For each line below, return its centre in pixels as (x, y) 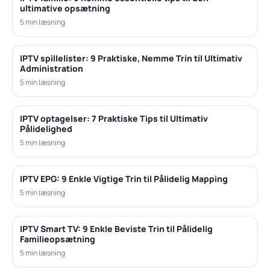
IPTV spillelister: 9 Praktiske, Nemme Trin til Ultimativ (131, 58)
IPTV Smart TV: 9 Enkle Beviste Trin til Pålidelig (116, 228)
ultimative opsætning (65, 8)
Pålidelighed (46, 128)
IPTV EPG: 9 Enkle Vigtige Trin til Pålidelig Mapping (124, 178)
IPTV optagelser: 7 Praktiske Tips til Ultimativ (114, 118)
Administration (52, 68)
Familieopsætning (58, 239)
